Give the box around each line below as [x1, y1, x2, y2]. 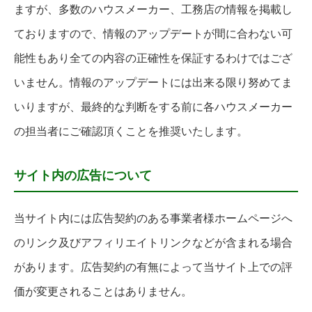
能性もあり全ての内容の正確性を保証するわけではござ [14, 52, 292, 65]
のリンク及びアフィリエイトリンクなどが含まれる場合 [14, 237, 292, 249]
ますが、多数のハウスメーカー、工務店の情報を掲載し [14, 3, 292, 16]
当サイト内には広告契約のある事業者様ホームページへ [14, 212, 292, 225]
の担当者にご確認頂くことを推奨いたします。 [14, 125, 248, 138]
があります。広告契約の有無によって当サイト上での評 [14, 261, 292, 274]
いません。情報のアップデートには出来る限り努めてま [14, 77, 292, 89]
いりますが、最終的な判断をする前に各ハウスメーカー [14, 101, 292, 114]
